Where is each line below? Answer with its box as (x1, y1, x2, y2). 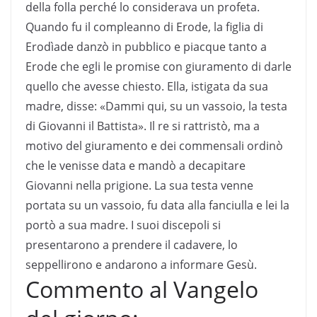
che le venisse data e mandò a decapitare (25, 157, 246, 173)
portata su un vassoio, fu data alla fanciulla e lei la (25, 197, 289, 213)
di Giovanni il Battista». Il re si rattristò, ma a (25, 117, 260, 134)
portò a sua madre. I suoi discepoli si (25, 217, 221, 233)
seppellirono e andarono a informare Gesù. (25, 256, 257, 272)
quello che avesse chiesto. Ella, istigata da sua (25, 78, 268, 94)
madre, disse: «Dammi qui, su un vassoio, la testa (25, 98, 287, 114)
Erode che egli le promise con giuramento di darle (25, 58, 292, 74)
